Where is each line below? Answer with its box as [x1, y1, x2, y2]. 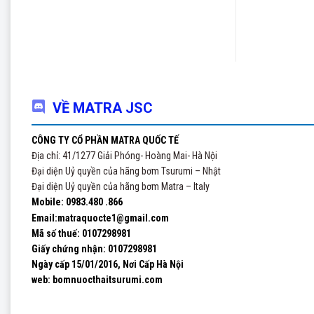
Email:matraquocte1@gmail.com [32, 212, 169, 224]
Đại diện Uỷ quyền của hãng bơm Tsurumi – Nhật [32, 165, 221, 177]
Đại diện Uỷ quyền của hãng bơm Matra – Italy [32, 181, 210, 193]
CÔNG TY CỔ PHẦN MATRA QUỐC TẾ [32, 135, 179, 146]
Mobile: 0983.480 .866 [32, 196, 123, 209]
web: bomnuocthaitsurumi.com [32, 274, 163, 286]
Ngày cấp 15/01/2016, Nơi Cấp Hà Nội [32, 259, 184, 271]
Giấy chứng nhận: [32, 243, 108, 255]
